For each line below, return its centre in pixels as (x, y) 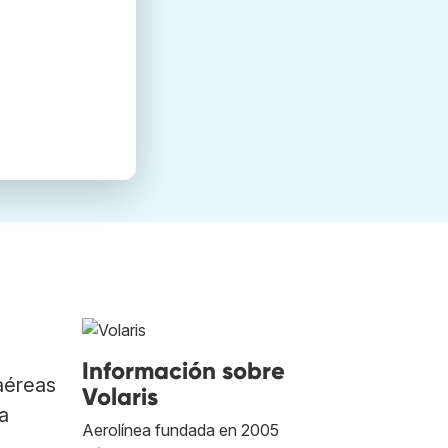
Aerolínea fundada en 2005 (180, 430)
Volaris (120, 397)
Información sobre (183, 371)
